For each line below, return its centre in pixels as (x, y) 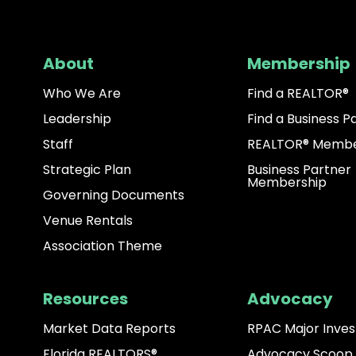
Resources (85, 299)
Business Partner (299, 170)
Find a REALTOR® (298, 94)
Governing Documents (113, 195)
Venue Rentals (87, 221)
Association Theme (102, 246)
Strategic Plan (87, 170)
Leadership (77, 119)
